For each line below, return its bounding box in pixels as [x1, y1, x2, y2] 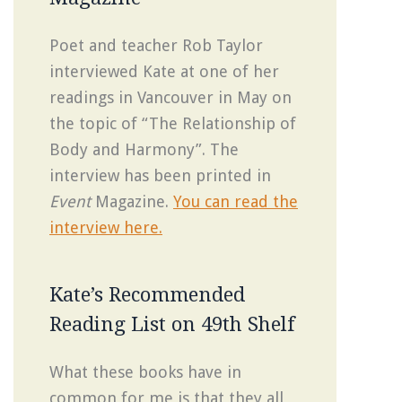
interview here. [49, 217, 162, 237]
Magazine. [91, 191, 173, 211]
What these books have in [49, 362, 241, 381]
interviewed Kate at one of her [49, 61, 279, 81]
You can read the [173, 191, 298, 211]
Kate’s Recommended [49, 283, 245, 306]
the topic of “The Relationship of [49, 113, 296, 133]
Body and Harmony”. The [49, 139, 239, 159]
